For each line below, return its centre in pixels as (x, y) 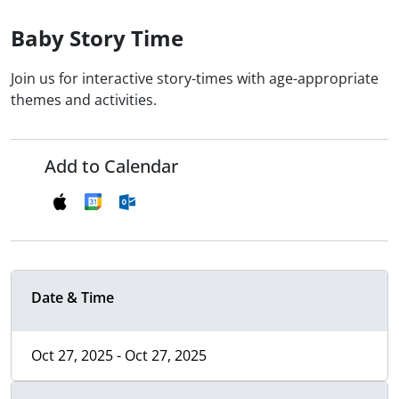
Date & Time (73, 298)
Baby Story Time (97, 38)
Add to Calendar (111, 167)
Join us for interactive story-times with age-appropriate (195, 79)
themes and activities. (84, 100)
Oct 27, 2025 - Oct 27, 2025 (119, 356)
